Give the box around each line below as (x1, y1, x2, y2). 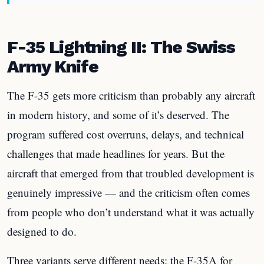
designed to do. (7, 223, 77, 239)
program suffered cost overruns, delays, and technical (7, 126, 244, 141)
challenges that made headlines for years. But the (7, 146, 225, 161)
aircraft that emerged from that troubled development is (7, 165, 254, 180)
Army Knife (7, 55, 98, 77)
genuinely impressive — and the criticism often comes (7, 184, 250, 200)
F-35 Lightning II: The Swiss (7, 36, 235, 57)
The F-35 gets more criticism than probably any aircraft (7, 87, 255, 103)
